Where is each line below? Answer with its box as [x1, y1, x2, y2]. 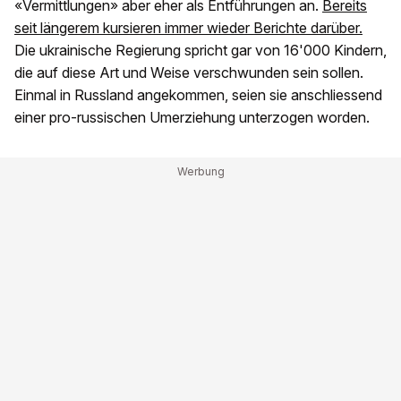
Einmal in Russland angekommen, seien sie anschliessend [14, 86, 382, 105]
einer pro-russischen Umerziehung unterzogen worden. [14, 108, 370, 127]
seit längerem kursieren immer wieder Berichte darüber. [14, 19, 363, 38]
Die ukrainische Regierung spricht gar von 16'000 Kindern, [14, 41, 387, 60]
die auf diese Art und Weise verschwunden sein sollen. [14, 64, 363, 82]
